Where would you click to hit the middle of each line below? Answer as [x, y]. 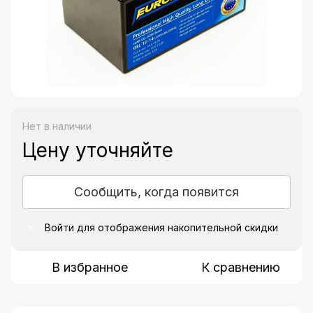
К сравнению [240, 268]
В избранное [89, 268]
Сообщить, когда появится [156, 192]
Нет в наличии [57, 126]
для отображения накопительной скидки [176, 228]
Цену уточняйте [98, 151]
